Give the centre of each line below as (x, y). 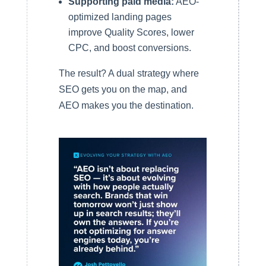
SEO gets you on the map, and (123, 89)
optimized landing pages (120, 17)
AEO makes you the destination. (126, 105)
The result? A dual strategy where (129, 73)
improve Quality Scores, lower (131, 32)
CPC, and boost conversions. (129, 48)
